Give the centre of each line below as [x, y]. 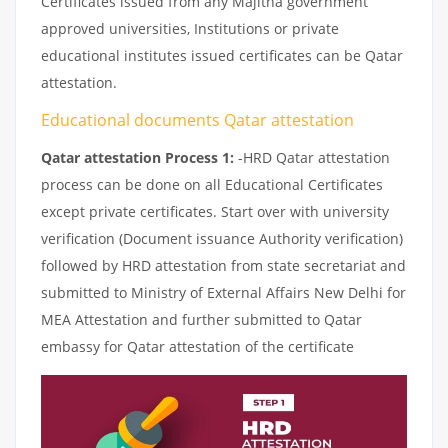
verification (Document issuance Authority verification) [222, 238]
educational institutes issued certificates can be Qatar [222, 55]
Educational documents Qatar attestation [197, 119]
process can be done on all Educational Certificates [212, 184]
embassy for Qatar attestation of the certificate [197, 346]
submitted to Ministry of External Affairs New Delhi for [223, 292]
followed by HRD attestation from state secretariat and [223, 265]
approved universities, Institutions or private [190, 28]
